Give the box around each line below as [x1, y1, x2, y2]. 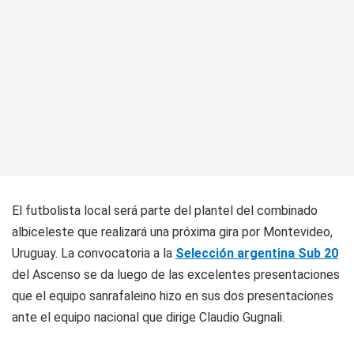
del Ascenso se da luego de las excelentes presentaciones [12, 267, 340, 282]
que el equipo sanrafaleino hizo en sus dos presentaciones [12, 288, 333, 303]
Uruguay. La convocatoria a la [12, 246, 175, 261]
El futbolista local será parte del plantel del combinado [12, 203, 318, 218]
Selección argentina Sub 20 [175, 246, 338, 261]
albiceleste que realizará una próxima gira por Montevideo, [12, 224, 333, 239]
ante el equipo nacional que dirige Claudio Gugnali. [12, 310, 284, 325]
